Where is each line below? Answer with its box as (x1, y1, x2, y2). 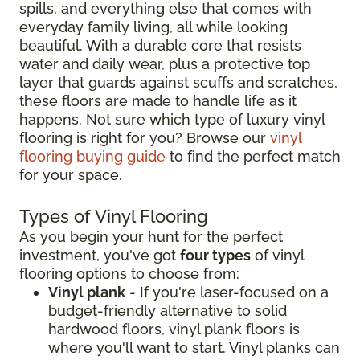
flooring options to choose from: (19, 265, 239, 283)
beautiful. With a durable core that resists (19, 37, 301, 55)
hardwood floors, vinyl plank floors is (48, 321, 300, 338)
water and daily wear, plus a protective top (19, 55, 310, 73)
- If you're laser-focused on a (125, 284, 329, 301)
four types (180, 247, 251, 264)
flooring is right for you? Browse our (19, 129, 270, 147)
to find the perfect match (166, 148, 341, 166)
